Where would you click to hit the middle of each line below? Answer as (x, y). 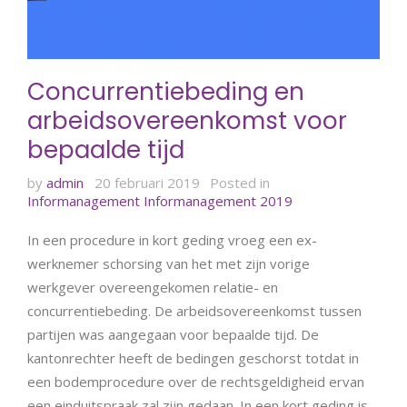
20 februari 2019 (147, 183)
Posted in (240, 183)
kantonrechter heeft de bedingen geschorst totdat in (193, 358)
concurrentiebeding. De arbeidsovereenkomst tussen (194, 311)
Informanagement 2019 (218, 201)
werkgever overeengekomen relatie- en (153, 288)
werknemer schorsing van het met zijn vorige (169, 264)
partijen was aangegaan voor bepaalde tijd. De (173, 335)
